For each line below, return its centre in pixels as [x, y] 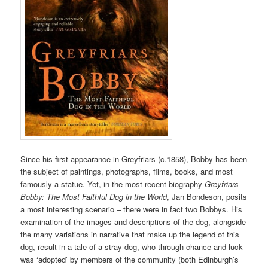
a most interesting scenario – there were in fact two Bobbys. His [132, 209]
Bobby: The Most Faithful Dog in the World [94, 196]
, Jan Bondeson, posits [207, 196]
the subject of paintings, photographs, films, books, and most [127, 171]
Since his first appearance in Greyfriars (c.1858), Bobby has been [134, 159]
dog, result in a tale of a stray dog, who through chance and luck [132, 246]
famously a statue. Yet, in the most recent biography [113, 184]
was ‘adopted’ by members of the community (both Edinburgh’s [130, 259]
